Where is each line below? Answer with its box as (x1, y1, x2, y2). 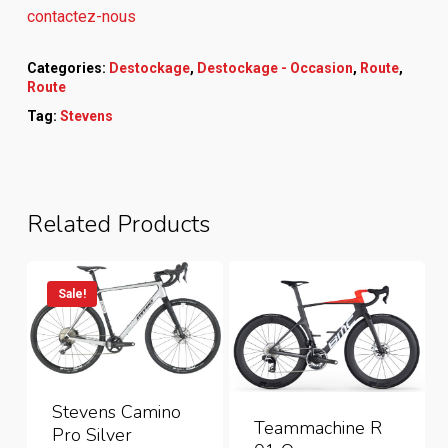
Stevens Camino (51, 400, 181, 425)
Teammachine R (253, 416, 382, 441)
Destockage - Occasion (196, 60, 353, 77)
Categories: (26, 60, 109, 77)
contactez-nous (26, 7, 136, 27)
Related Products (26, 208, 210, 241)
